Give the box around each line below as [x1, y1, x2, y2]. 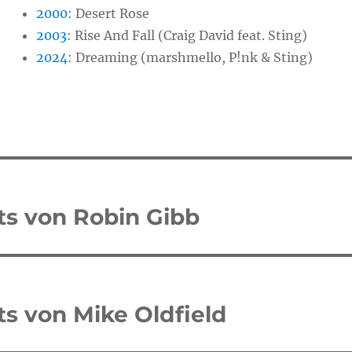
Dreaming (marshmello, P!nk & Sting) [75, 49, 313, 65]
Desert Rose [75, 5, 150, 21]
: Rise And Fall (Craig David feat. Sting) [67, 27, 308, 43]
